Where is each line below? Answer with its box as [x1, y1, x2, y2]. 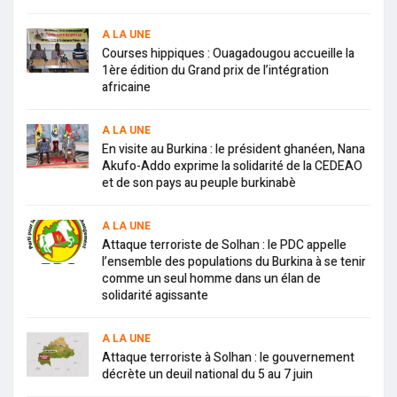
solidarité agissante [102, 286, 208, 306]
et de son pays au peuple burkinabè [102, 174, 296, 193]
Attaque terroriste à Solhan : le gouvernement [102, 348, 354, 368]
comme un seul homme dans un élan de [102, 269, 321, 289]
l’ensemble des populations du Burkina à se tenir [102, 253, 366, 272]
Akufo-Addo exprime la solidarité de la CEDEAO [102, 157, 362, 176]
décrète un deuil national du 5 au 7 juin [102, 365, 313, 385]
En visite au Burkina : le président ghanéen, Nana [102, 140, 365, 160]
